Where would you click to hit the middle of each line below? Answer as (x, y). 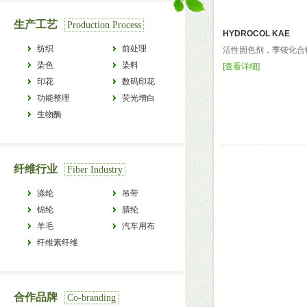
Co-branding (91, 298)
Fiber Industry (95, 170)
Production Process (104, 25)
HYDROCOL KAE (256, 34)
